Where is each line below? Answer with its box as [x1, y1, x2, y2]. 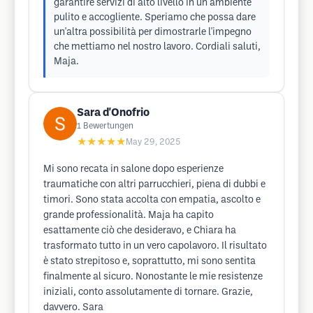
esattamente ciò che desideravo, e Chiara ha [43, 226, 236, 235]
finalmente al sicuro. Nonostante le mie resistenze [43, 272, 263, 282]
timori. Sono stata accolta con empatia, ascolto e [43, 196, 261, 205]
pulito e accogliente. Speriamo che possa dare [54, 13, 256, 22]
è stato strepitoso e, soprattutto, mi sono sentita [43, 257, 256, 266]
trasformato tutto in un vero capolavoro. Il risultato [43, 242, 267, 251]
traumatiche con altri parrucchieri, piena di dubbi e [43, 180, 265, 189]
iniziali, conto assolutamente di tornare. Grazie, [43, 288, 253, 297]
